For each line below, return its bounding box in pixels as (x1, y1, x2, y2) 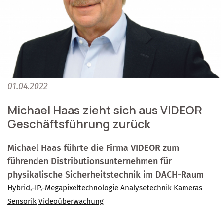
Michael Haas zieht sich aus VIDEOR (7, 102, 202, 118)
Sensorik (7, 197, 37, 206)
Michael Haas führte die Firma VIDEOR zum (7, 143, 179, 154)
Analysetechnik (120, 184, 172, 193)
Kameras (174, 184, 202, 193)
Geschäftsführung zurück (7, 116, 150, 132)
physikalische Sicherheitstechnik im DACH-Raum (7, 169, 204, 181)
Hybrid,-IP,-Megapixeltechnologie (7, 184, 118, 193)
